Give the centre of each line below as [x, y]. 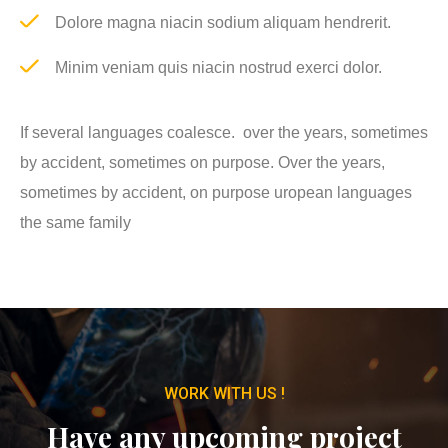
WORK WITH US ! [224, 393]
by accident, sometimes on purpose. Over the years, [202, 162]
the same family [75, 222]
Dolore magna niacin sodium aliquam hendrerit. [223, 22]
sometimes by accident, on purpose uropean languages [216, 192]
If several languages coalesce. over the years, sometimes [224, 132]
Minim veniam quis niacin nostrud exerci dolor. [218, 67]
